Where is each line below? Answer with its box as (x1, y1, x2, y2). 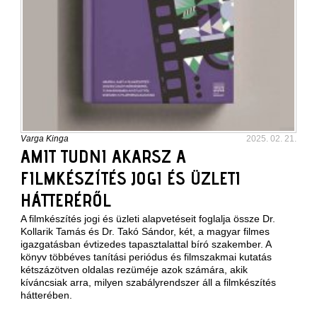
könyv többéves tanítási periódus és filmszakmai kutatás (21, 251, 272, 263)
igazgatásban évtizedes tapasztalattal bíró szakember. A (21, 238, 271, 250)
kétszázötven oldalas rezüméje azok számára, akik (21, 264, 248, 275)
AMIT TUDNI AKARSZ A (21, 145, 186, 167)
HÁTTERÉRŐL (21, 189, 111, 211)
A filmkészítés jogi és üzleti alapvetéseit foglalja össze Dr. (21, 213, 275, 224)
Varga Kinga (21, 134, 69, 144)
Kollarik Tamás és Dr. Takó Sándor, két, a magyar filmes (21, 226, 270, 237)
